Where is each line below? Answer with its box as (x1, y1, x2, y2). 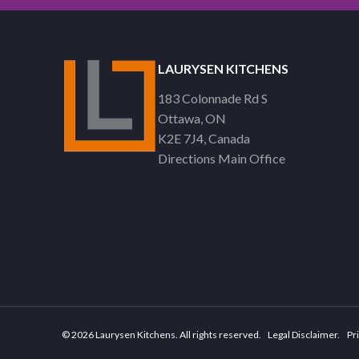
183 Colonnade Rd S (158, 91, 268, 107)
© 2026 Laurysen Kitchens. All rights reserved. (62, 329, 263, 341)
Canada (208, 131, 250, 147)
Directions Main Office (158, 151, 285, 167)
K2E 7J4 (158, 131, 204, 147)
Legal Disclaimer (268, 329, 338, 341)
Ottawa (158, 111, 200, 127)
